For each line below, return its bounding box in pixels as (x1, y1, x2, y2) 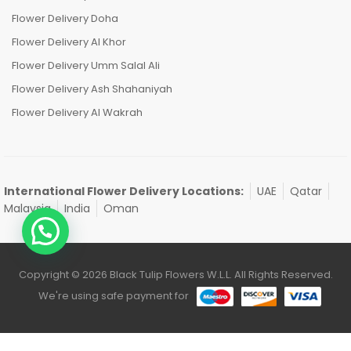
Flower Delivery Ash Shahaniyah (12, 81, 172, 96)
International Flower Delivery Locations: (4, 183, 244, 199)
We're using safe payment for (38, 288, 189, 303)
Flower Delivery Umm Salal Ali (12, 58, 160, 73)
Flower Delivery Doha (12, 11, 118, 26)
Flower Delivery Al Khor (12, 34, 126, 49)
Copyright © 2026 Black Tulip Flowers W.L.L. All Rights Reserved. (18, 267, 333, 282)
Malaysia (4, 201, 51, 216)
